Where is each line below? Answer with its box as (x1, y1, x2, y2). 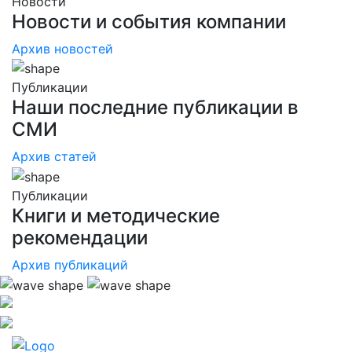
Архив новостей (12, 40, 113, 57)
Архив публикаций (12, 256, 128, 273)
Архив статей (12, 148, 97, 165)
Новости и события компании (12, 9, 286, 33)
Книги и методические (12, 203, 220, 227)
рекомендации (12, 225, 148, 249)
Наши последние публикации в (12, 96, 299, 119)
